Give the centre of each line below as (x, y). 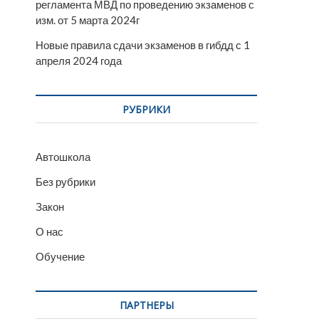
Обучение (60, 256)
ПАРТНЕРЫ (146, 305)
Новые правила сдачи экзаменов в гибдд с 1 (143, 45)
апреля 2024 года (79, 61)
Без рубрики (66, 182)
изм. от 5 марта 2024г (88, 20)
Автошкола (63, 157)
